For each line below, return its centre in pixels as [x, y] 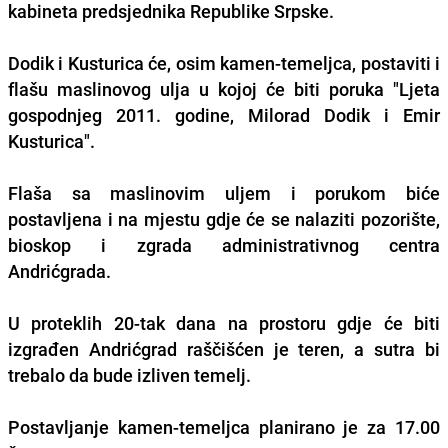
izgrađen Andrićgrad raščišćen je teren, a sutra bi [224, 348]
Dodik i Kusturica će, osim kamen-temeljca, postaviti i [224, 62]
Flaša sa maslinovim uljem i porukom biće [224, 192]
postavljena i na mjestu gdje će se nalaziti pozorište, [224, 218]
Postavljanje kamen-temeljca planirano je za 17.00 [224, 426]
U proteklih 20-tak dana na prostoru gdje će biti [224, 322]
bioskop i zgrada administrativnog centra [224, 244]
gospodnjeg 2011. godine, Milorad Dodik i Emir [224, 114]
